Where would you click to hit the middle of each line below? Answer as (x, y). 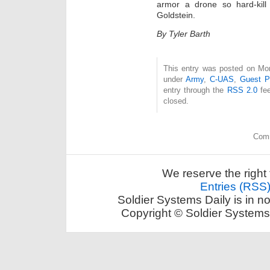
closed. (176, 101)
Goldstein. (176, 15)
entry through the (195, 90)
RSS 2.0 (242, 90)
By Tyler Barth (184, 34)
